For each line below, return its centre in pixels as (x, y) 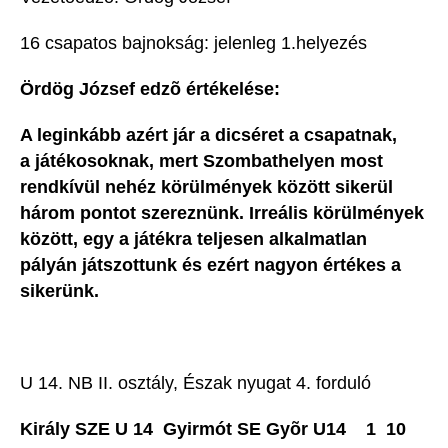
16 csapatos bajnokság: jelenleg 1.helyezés (193, 43)
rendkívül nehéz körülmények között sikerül (206, 187)
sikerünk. (64, 291)
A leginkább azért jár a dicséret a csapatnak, (208, 135)
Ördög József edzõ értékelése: (150, 89)
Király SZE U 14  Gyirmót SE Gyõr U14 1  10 (215, 429)
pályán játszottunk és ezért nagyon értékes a (210, 265)
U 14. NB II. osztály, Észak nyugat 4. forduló (195, 383)
